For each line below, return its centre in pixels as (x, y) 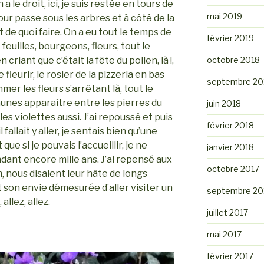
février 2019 (230, 38)
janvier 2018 (230, 147)
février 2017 (230, 256)
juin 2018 (224, 103)
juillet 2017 (227, 212)
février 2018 (230, 125)
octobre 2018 (233, 60)
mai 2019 (224, 16)
